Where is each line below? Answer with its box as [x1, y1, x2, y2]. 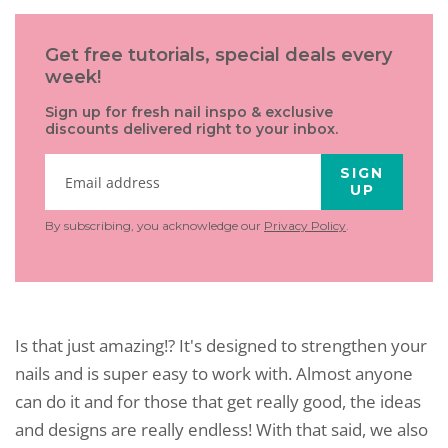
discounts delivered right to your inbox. [45, 119, 338, 138]
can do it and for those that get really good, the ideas [15, 389, 421, 413]
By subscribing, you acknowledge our [45, 217, 264, 233]
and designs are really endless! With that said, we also [15, 417, 428, 441]
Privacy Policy [264, 217, 346, 233]
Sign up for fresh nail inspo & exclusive [45, 102, 333, 121]
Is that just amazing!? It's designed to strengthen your [15, 333, 427, 357]
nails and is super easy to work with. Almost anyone [15, 361, 413, 385]
